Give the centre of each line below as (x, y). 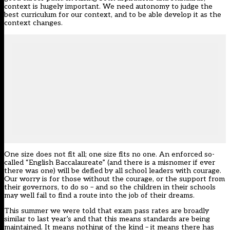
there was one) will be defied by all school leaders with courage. (113, 171)
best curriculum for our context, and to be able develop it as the (113, 15)
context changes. (33, 23)
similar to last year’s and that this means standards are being (107, 219)
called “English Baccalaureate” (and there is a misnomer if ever (110, 163)
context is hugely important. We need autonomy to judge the (108, 7)
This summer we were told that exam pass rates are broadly (107, 211)
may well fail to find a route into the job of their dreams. (99, 196)
